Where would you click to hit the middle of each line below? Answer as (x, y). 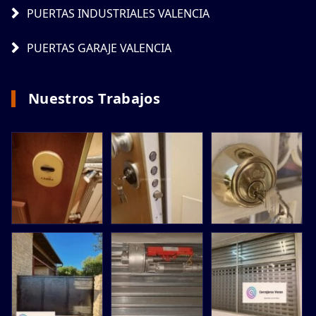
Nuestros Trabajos (94, 99)
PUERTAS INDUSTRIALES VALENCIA (118, 14)
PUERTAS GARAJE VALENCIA (99, 48)
